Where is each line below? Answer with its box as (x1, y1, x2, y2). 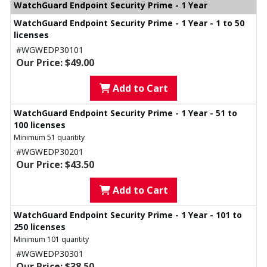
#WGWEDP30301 (16, 248, 83, 260)
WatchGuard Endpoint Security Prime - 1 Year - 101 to (14, 209, 242, 221)
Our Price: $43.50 (16, 158, 94, 172)
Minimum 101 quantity (14, 234, 89, 245)
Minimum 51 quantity (14, 132, 85, 143)
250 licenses (14, 221, 66, 233)
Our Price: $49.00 (16, 56, 94, 70)
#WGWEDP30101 (16, 44, 83, 56)
